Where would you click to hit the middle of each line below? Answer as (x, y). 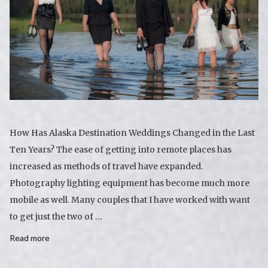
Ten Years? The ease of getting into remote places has (121, 149)
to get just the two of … (56, 216)
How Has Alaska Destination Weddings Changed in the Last (132, 133)
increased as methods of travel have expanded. (106, 166)
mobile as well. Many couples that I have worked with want (130, 200)
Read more (30, 237)
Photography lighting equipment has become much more (130, 183)
